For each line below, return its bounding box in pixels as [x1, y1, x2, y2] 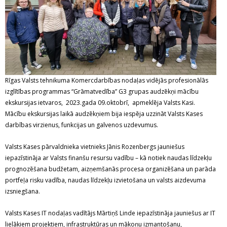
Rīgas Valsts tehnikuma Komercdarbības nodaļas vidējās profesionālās [5, 76, 208, 85]
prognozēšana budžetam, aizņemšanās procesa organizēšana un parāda [5, 165, 216, 174]
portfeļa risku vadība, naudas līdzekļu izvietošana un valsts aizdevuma [5, 176, 206, 185]
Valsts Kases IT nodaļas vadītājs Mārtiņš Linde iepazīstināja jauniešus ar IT [5, 209, 215, 218]
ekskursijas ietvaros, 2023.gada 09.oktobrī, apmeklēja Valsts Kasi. [5, 98, 195, 107]
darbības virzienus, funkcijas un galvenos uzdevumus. [5, 121, 160, 130]
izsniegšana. [5, 187, 42, 196]
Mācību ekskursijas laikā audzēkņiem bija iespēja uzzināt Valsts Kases [5, 109, 203, 119]
